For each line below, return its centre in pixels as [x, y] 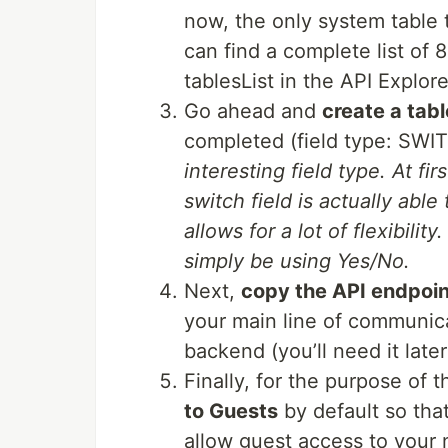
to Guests [231, 411]
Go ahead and [253, 111]
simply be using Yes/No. [297, 261]
